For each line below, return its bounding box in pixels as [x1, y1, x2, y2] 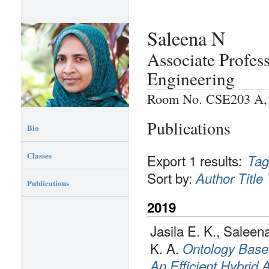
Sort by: [147, 168, 196, 188]
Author [196, 169, 234, 188]
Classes [27, 149, 52, 161]
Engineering [147, 66, 235, 90]
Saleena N [147, 25, 225, 51]
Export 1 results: [147, 151, 242, 171]
